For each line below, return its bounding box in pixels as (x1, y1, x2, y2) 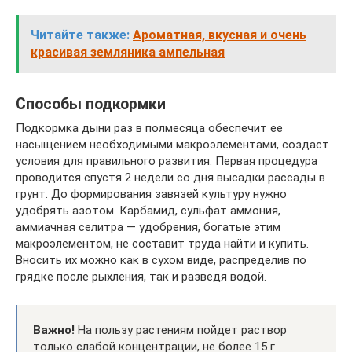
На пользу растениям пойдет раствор (75, 323, 287, 337)
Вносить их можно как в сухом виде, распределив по (16, 253, 306, 267)
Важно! (33, 323, 75, 337)
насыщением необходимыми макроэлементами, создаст (16, 137, 329, 152)
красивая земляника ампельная (31, 45, 225, 60)
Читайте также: (31, 27, 130, 42)
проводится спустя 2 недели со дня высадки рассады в (16, 170, 325, 185)
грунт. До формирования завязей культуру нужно (16, 187, 287, 201)
